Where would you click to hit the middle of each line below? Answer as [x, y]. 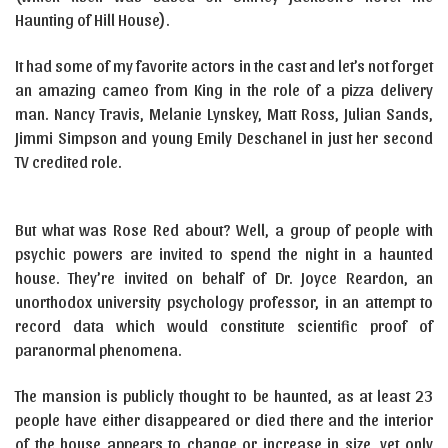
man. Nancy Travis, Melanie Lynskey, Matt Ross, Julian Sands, [224, 113]
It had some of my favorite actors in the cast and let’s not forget [224, 65]
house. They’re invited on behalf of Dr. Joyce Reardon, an [224, 277]
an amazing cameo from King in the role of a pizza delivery [224, 89]
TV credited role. [68, 161]
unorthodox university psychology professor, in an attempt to [224, 301]
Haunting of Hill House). [92, 19]
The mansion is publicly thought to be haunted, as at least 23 [224, 395]
